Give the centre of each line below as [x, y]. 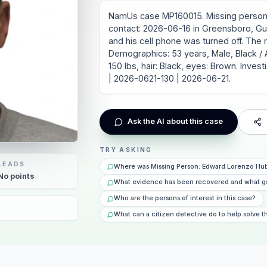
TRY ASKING [126, 150]
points [22, 176]
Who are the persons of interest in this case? [185, 198]
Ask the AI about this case [175, 122]
